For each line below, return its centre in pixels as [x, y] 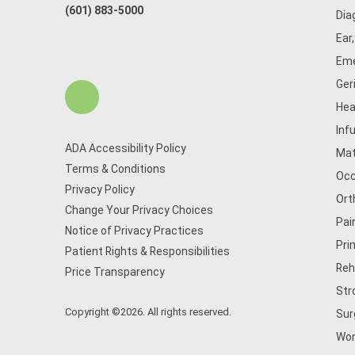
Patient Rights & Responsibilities [147, 251]
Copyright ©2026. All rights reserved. [148, 312]
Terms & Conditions [115, 169]
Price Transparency [115, 272]
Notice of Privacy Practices [134, 231]
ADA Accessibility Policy [126, 148]
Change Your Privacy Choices [139, 210]
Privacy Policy [100, 189]
